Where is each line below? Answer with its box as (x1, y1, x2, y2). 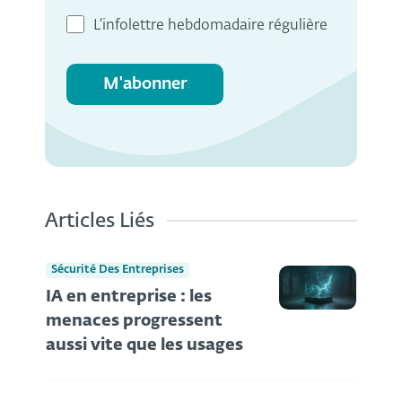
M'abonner (102, 75, 188, 92)
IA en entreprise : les (46, 289, 212, 306)
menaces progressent (46, 313, 223, 330)
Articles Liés (45, 212, 154, 232)
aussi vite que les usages (46, 337, 243, 354)
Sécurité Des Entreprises (51, 263, 184, 275)
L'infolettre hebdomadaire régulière (93, 19, 328, 34)
